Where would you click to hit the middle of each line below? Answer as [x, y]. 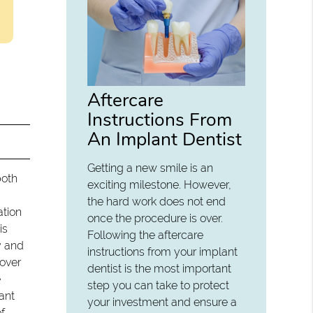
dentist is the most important [160, 268]
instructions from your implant [163, 252]
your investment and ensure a [162, 302]
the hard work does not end [157, 201]
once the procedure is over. [155, 218]
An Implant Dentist [165, 139]
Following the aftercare [146, 235]
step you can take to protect [159, 285]
